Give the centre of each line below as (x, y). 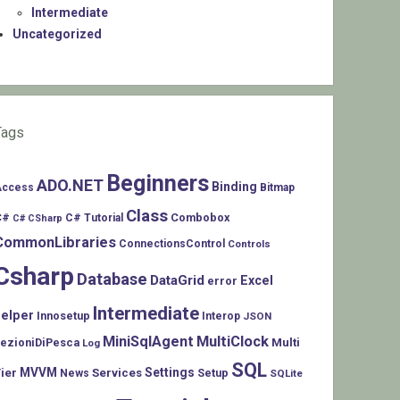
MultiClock (233, 342)
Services (117, 373)
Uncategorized (58, 34)
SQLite (287, 374)
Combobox (200, 218)
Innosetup (64, 316)
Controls (250, 244)
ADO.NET (71, 186)
